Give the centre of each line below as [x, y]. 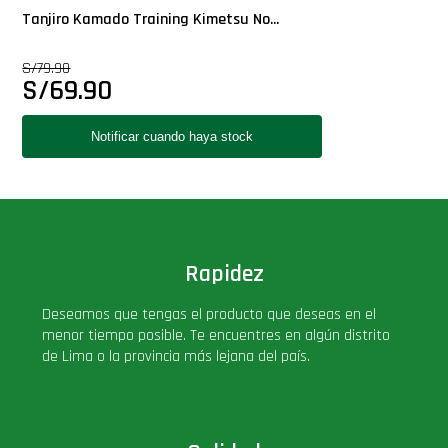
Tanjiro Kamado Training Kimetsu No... [151, 19]
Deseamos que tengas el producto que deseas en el [209, 314]
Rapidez [224, 273]
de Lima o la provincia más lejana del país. [176, 356]
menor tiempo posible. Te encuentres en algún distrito [216, 335]
